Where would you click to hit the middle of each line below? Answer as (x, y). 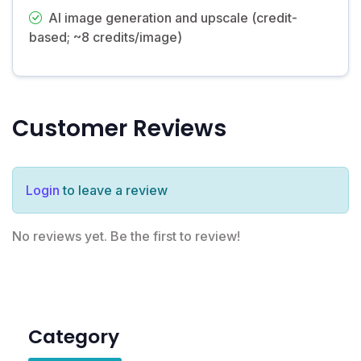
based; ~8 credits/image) (106, 37)
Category (74, 336)
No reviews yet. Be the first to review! (126, 236)
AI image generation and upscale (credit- (173, 17)
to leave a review (114, 190)
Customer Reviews (119, 128)
